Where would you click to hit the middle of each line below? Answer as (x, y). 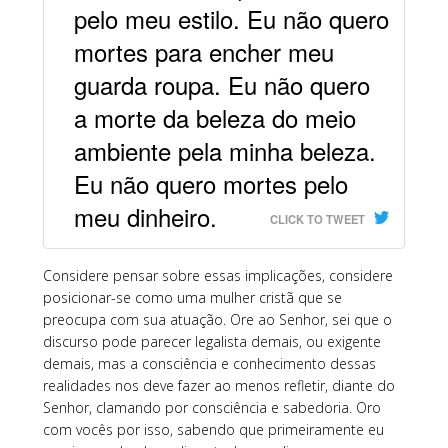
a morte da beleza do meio (214, 118)
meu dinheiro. (145, 217)
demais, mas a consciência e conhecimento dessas (209, 364)
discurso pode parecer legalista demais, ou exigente (211, 342)
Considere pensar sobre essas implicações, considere (217, 276)
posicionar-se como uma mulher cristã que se (192, 298)
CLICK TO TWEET (318, 219)
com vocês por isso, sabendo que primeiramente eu (213, 430)
